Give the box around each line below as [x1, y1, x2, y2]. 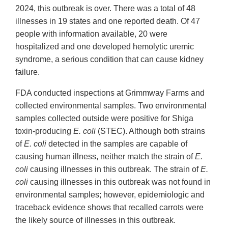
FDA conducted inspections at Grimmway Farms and [15, 88, 205, 97]
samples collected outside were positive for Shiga [15, 113, 193, 123]
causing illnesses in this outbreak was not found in [28, 177, 211, 186]
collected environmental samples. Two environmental [15, 101, 207, 110]
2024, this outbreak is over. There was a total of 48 [15, 4, 195, 13]
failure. [15, 67, 40, 76]
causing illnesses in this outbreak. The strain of [28, 164, 201, 174]
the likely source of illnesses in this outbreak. [15, 215, 176, 224]
